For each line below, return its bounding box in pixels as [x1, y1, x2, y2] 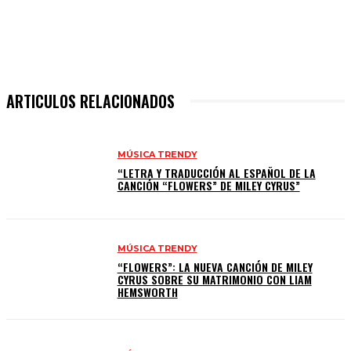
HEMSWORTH [117, 283, 178, 300]
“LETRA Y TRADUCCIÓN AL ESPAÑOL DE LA [117, 165, 316, 182]
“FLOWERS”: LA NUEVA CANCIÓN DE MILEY [117, 258, 313, 275]
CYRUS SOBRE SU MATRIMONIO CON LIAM [117, 270, 312, 288]
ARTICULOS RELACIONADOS [6, 89, 175, 114]
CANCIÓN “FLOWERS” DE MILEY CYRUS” [117, 177, 300, 194]
